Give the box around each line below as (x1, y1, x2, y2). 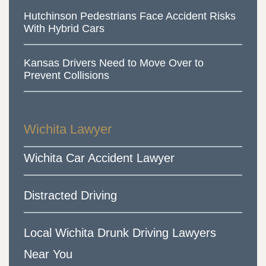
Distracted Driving (24, 189, 117, 202)
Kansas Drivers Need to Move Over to (24, 57, 204, 69)
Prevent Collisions (24, 69, 109, 82)
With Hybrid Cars (24, 23, 104, 35)
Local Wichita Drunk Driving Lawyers (24, 226, 216, 240)
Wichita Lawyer (24, 122, 112, 137)
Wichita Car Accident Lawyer (24, 151, 175, 165)
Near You (24, 248, 72, 261)
